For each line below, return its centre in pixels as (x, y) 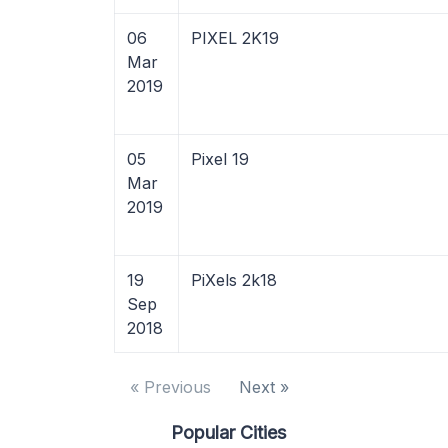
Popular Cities (229, 432)
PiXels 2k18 (234, 280)
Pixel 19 (220, 159)
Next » (264, 387)
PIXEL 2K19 (235, 38)
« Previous (170, 387)
